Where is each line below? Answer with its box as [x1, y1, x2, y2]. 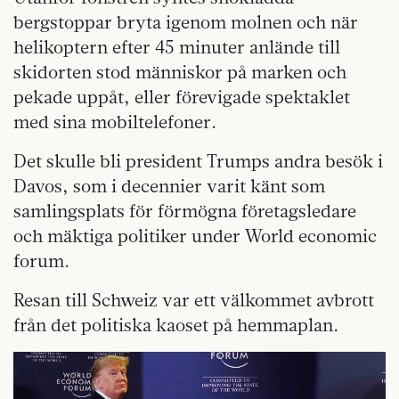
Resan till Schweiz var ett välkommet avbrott [13, 288, 374, 311]
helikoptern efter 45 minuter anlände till [13, 35, 340, 58]
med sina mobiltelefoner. [13, 110, 216, 133]
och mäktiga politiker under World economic [13, 224, 377, 247]
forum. [13, 248, 69, 272]
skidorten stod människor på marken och [13, 60, 346, 83]
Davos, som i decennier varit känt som [13, 174, 325, 197]
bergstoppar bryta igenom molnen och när [13, 10, 358, 33]
